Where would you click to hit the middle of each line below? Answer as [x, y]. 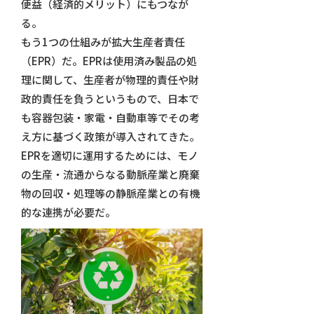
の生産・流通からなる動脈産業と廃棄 [110, 175]
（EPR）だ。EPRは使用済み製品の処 [109, 61]
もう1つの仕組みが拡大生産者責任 [103, 42]
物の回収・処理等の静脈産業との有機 [110, 193]
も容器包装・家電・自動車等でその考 [110, 118]
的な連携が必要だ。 [68, 212]
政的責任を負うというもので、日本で [110, 99]
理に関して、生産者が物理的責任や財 [110, 80]
